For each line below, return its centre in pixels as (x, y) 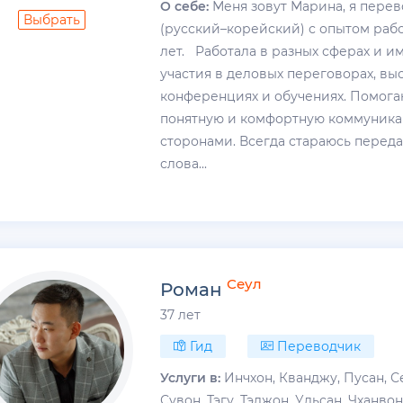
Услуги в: (191, 377)
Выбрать (52, 19)
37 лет (181, 314)
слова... (184, 163)
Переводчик (318, 346)
